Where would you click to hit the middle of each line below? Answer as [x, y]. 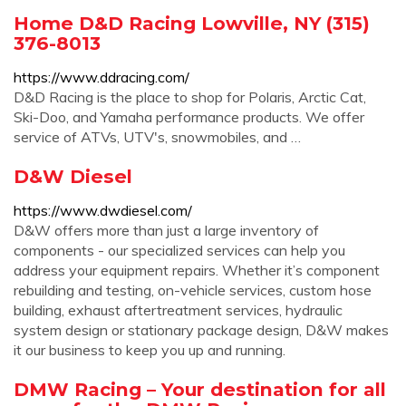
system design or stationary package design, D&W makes [201, 330]
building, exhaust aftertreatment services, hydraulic [178, 310]
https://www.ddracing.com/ [101, 77]
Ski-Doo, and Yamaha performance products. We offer [189, 117]
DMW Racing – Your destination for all [200, 389]
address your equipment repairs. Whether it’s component [197, 270]
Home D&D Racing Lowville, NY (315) [192, 23]
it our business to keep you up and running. [150, 350]
